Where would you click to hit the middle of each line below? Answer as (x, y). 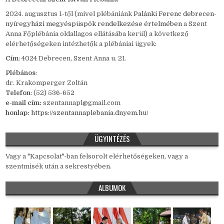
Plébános (21, 73)
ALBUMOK (112, 188)
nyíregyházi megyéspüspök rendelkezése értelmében (94, 23)
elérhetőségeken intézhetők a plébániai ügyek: (81, 43)
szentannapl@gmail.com (81, 103)
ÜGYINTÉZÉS (112, 139)
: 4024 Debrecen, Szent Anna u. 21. (73, 58)
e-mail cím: (24, 103)
